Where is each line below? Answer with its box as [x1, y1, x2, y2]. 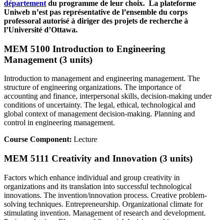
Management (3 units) [4, 54, 92, 65]
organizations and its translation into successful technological [4, 182, 192, 191]
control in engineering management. [4, 118, 115, 127]
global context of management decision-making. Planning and [4, 110, 195, 118]
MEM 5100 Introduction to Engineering [4, 43, 165, 54]
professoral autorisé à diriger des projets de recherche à [4, 17, 188, 25]
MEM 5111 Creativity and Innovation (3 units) [4, 153, 192, 164]
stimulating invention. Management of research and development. [4, 208, 206, 217]
